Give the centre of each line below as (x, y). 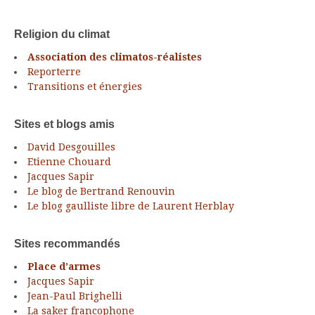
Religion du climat (62, 34)
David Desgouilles (71, 147)
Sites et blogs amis (64, 124)
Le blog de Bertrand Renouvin (101, 191)
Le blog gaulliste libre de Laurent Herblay (131, 206)
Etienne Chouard (69, 161)
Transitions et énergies (85, 86)
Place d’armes (64, 266)
